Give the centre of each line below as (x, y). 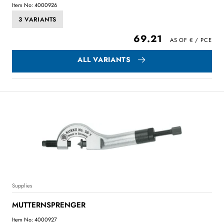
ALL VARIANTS (104, 59)
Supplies (22, 185)
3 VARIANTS (37, 19)
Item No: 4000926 (34, 5)
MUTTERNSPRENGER (49, 205)
